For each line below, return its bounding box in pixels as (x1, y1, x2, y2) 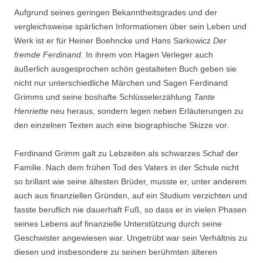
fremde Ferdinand (14, 50, 81, 59)
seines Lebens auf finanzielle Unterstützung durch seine (14, 219, 222, 228)
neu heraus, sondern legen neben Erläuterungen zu (48, 106, 243, 116)
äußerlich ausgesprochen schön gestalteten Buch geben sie (14, 64, 237, 73)
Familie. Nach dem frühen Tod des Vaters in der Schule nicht (14, 163, 239, 172)
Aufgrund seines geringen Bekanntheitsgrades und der (14, 8, 217, 17)
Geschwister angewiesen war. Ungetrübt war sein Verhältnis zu (14, 233, 247, 242)
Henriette (14, 106, 48, 116)
